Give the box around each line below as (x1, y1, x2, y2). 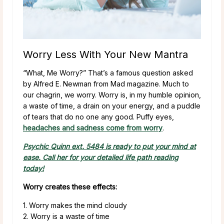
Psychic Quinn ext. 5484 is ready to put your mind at (23, 141, 196, 150)
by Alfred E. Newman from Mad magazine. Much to (23, 79, 189, 88)
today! (23, 163, 44, 172)
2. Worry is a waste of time (23, 211, 109, 220)
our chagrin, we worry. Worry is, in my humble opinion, (23, 90, 201, 99)
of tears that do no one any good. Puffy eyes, (23, 112, 174, 121)
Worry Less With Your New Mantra (23, 48, 188, 60)
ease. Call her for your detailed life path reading (23, 152, 178, 161)
